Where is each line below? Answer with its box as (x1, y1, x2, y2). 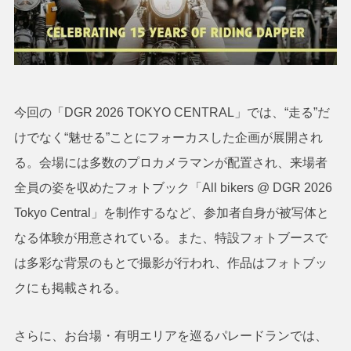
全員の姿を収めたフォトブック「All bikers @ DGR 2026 (13, 181, 332, 195)
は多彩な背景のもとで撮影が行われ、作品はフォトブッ (13, 256, 327, 270)
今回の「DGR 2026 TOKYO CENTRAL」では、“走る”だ (13, 106, 330, 120)
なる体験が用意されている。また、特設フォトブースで (13, 231, 327, 245)
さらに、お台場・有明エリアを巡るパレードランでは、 (13, 329, 327, 343)
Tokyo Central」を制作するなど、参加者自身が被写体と (13, 206, 329, 220)
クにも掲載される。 (13, 281, 127, 295)
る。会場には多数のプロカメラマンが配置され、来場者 (13, 156, 327, 170)
